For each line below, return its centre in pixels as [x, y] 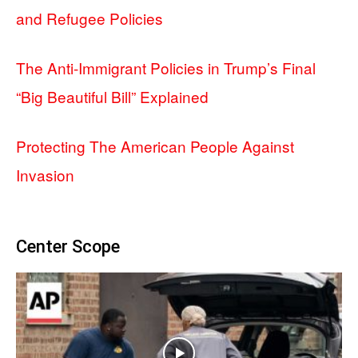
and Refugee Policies [89, 18]
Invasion [45, 174]
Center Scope [68, 246]
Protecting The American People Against [155, 145]
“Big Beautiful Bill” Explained [112, 96]
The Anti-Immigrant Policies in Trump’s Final [166, 67]
